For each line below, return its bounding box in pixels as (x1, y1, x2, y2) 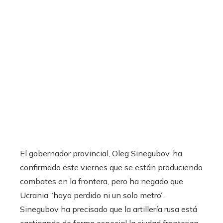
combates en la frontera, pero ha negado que (20, 176, 183, 187)
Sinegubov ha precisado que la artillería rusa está (20, 204, 197, 215)
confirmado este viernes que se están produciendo (20, 162, 203, 173)
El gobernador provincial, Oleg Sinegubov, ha (20, 148, 182, 159)
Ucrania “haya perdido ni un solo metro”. (20, 190, 165, 201)
